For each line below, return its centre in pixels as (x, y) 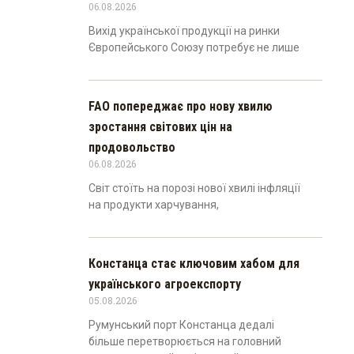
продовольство (132, 147)
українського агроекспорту (165, 284)
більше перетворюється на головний (185, 341)
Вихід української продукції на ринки (184, 30)
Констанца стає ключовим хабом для (194, 263)
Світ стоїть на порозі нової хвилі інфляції (194, 188)
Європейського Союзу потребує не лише (194, 47)
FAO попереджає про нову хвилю (181, 106)
